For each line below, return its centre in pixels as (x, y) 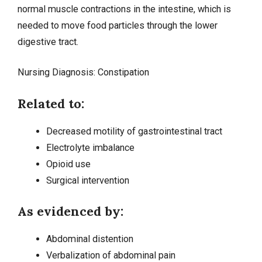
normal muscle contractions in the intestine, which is (124, 9)
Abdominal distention (89, 239)
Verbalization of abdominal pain (111, 255)
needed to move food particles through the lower (118, 26)
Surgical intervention (87, 180)
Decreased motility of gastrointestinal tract (134, 131)
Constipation (123, 73)
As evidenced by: (70, 211)
